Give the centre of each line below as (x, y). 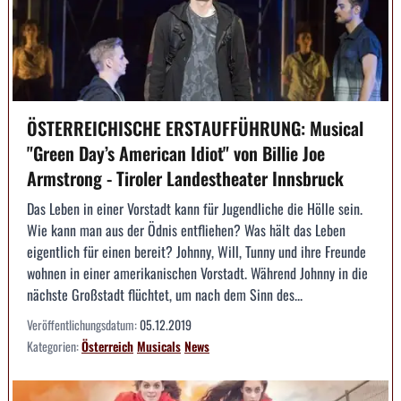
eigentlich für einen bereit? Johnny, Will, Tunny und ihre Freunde (196, 252)
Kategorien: (54, 346)
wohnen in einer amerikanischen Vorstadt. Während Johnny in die (197, 273)
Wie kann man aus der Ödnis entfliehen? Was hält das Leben (186, 230)
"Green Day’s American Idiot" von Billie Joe (176, 154)
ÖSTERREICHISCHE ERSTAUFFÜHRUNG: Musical (195, 128)
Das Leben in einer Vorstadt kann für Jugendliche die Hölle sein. (195, 209)
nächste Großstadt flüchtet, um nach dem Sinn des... (165, 295)
